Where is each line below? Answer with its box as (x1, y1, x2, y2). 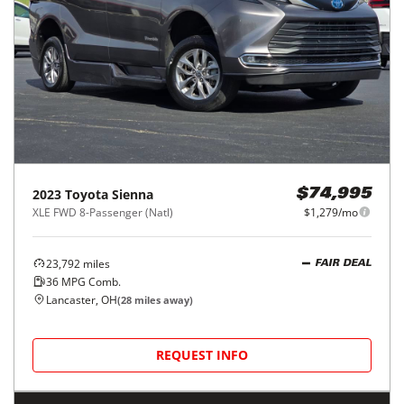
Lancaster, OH (46, 291, 117, 308)
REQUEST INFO (156, 345, 248, 363)
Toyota (65, 185, 108, 203)
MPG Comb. (59, 273, 121, 289)
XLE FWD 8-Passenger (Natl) (32, 204, 173, 220)
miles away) (132, 292, 193, 307)
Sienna (112, 185, 153, 203)
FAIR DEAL (315, 259, 372, 270)
